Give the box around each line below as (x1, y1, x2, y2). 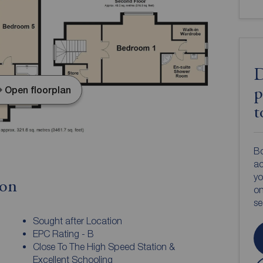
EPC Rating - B (33, 228, 95, 240)
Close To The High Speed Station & (33, 241, 176, 252)
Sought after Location (33, 215, 123, 227)
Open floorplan (5, 84, 71, 96)
